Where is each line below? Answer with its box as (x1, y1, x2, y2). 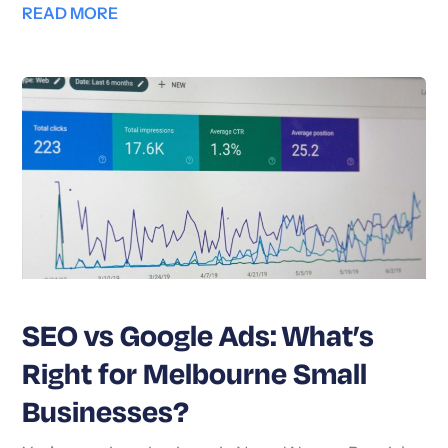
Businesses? (22, 397, 190, 430)
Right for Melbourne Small (22, 359, 368, 392)
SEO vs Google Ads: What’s (22, 321, 375, 354)
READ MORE (22, 7, 119, 24)
